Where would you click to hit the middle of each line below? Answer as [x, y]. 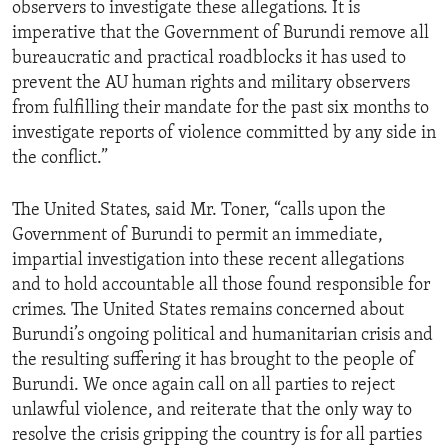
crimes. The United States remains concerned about [208, 311]
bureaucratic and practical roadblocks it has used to [209, 59]
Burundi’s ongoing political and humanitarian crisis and [222, 336]
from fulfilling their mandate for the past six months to [220, 109]
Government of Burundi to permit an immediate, [197, 236]
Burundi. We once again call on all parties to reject [203, 386]
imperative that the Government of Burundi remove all [220, 34]
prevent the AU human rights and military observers [211, 84]
